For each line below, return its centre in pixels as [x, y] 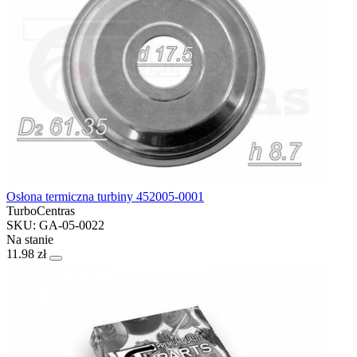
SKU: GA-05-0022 [55, 225]
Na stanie [30, 239]
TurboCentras [41, 210]
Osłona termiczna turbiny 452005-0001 [105, 196]
